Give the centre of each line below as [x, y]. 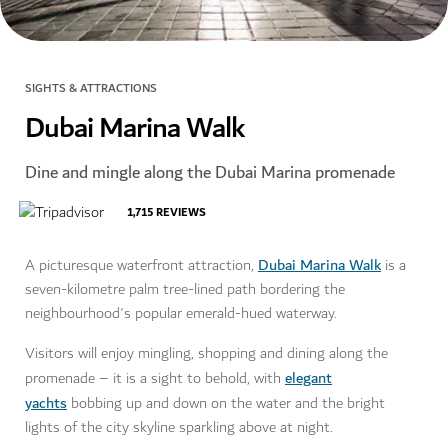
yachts [46, 403]
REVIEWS [181, 213]
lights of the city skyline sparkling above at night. [179, 428]
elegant [308, 378]
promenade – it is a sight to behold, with [155, 379]
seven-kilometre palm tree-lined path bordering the [185, 290]
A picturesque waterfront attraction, [141, 266]
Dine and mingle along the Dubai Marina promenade [210, 173]
